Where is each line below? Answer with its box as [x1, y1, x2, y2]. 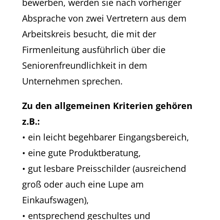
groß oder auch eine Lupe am [22, 178, 144, 190]
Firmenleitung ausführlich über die [22, 43, 165, 55]
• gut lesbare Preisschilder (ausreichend [22, 162, 186, 174]
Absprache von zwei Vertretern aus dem [22, 12, 187, 24]
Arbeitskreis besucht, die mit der [22, 27, 156, 40]
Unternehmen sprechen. [22, 75, 123, 87]
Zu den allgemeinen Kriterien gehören [22, 99, 192, 111]
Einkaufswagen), [22, 193, 89, 206]
